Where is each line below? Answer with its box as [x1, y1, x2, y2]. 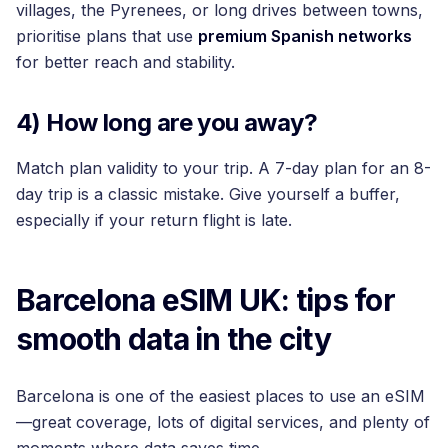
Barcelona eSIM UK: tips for [16, 281, 395, 318]
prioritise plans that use [16, 25, 198, 46]
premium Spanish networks [198, 25, 412, 46]
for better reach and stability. [16, 51, 235, 72]
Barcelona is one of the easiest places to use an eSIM [16, 385, 425, 406]
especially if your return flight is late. [16, 209, 292, 230]
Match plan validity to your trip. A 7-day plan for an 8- [16, 157, 431, 178]
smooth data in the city [16, 320, 331, 357]
